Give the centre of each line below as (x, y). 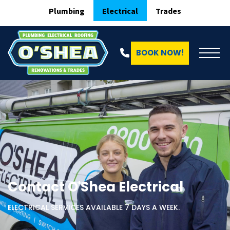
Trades (168, 11)
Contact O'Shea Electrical (95, 187)
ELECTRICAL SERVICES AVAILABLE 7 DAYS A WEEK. (94, 207)
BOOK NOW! (160, 53)
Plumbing (67, 11)
